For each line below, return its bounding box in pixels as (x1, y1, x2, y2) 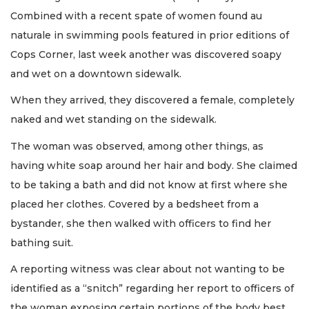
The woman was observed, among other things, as (10, 139, 263, 152)
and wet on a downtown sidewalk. (10, 67, 181, 80)
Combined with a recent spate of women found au (10, 9, 262, 22)
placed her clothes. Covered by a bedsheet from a (10, 197, 259, 210)
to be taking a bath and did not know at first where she (10, 178, 288, 191)
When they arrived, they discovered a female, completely (10, 94, 295, 107)
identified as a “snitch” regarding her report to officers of (10, 282, 294, 295)
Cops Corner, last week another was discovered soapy (10, 48, 281, 61)
